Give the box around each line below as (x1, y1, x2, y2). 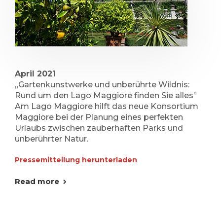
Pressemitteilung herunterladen (15, 155, 137, 164)
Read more (15, 177, 59, 186)
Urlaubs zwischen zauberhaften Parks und (15, 123, 183, 133)
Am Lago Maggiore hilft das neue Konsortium (15, 102, 198, 111)
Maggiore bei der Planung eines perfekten (15, 112, 183, 122)
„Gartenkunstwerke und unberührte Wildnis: (15, 80, 189, 89)
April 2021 (15, 69, 56, 78)
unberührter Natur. (15, 134, 88, 144)
